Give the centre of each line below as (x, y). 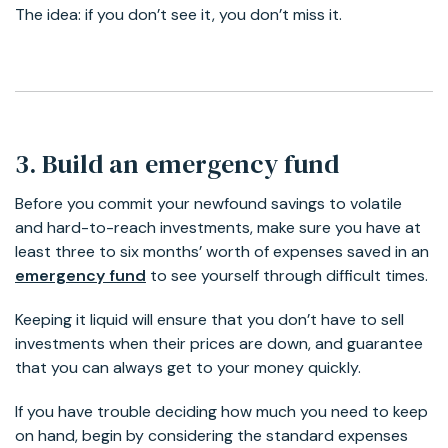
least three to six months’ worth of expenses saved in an (222, 251)
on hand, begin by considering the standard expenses (211, 435)
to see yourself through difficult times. (287, 275)
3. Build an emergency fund (177, 163)
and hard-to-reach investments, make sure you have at (218, 227)
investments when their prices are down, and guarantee (219, 343)
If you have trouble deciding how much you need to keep (221, 411)
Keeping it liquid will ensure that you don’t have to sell (209, 319)
